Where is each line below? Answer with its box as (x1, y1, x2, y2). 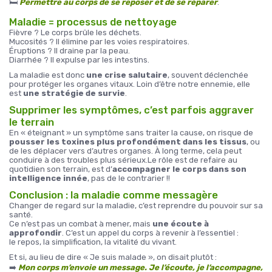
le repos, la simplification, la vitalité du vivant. (9, 237, 177, 246)
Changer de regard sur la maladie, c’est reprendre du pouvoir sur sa (9, 201, 263, 210)
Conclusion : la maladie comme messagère (9, 189, 218, 201)
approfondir (9, 228, 62, 237)
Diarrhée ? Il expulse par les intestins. (9, 55, 149, 64)
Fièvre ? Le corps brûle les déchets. (9, 28, 141, 37)
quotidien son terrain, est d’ (9, 165, 112, 174)
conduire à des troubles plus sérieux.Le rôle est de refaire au (9, 155, 237, 165)
